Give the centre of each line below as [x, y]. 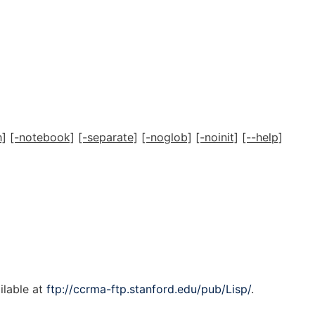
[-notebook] [42, 137]
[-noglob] [167, 137]
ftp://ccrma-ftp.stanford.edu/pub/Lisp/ [149, 289]
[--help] [262, 137]
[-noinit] [217, 137]
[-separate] [108, 137]
